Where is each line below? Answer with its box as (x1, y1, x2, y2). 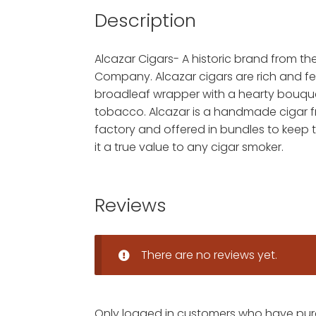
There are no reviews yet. (141, 246, 278, 263)
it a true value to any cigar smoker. (95, 139, 284, 156)
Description (95, 8, 197, 34)
